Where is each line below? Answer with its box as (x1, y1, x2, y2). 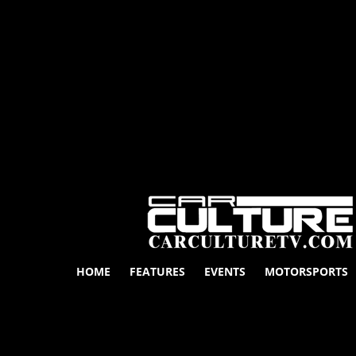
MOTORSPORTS (265, 264, 349, 279)
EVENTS (204, 264, 246, 279)
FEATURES (130, 264, 186, 279)
